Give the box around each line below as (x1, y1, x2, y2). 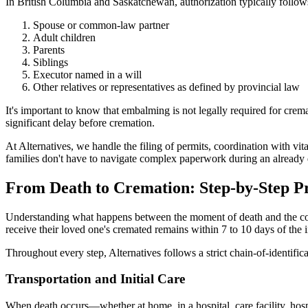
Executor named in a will (33, 68, 142, 80)
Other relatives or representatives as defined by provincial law (33, 80, 300, 93)
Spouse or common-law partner (33, 19, 169, 31)
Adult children (33, 31, 96, 43)
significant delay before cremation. (5, 116, 155, 129)
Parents (33, 43, 65, 56)
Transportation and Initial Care (5, 272, 185, 287)
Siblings (33, 56, 68, 68)
